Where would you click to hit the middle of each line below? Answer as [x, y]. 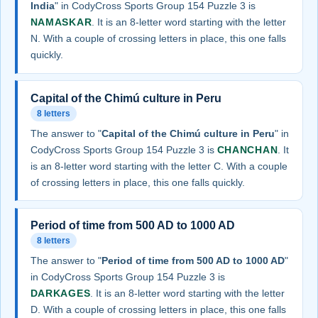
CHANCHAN [247, 149]
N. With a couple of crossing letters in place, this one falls [158, 39]
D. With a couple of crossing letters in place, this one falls [158, 309]
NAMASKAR [61, 22]
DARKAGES [60, 293]
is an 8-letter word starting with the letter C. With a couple [159, 166]
